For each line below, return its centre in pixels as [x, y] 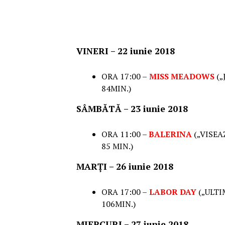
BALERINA [170, 134]
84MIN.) [116, 89]
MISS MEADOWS [181, 77]
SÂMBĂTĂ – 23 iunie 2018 [132, 109]
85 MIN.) [117, 146]
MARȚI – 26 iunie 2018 [125, 167]
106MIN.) [119, 204]
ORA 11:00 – [125, 134]
